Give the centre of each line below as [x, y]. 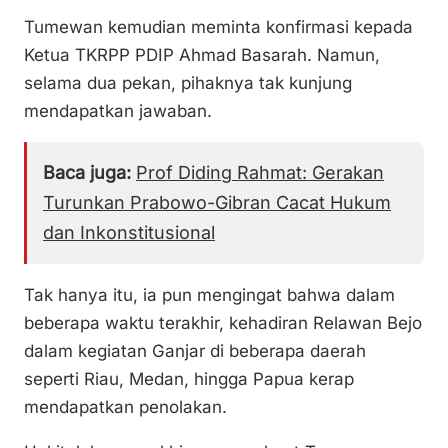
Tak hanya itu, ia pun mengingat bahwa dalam [209, 294]
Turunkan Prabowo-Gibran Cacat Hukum [217, 202]
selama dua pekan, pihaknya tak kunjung [188, 82]
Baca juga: [87, 172]
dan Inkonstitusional [129, 232]
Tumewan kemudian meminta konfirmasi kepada [218, 26]
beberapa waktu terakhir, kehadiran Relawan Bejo [223, 322]
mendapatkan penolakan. [125, 406]
